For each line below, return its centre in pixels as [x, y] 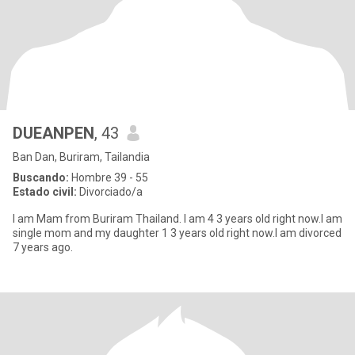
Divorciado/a [110, 192]
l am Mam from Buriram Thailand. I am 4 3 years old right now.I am [177, 219]
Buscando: [41, 177]
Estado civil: [45, 192]
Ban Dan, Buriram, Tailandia [81, 157]
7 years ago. [43, 247]
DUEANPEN [53, 133]
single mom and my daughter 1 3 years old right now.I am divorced [177, 233]
